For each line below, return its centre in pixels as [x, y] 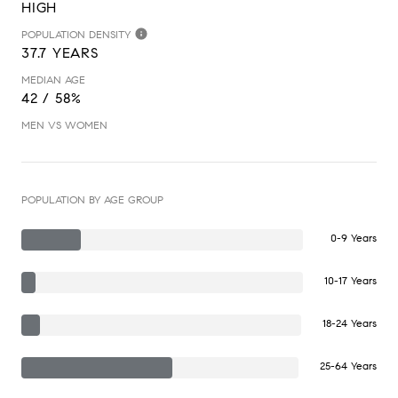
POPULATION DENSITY [76, 34]
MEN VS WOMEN [64, 124]
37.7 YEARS [60, 52]
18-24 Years [350, 322]
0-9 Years [354, 237]
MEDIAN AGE [53, 79]
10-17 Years [350, 280]
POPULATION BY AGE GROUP [92, 199]
